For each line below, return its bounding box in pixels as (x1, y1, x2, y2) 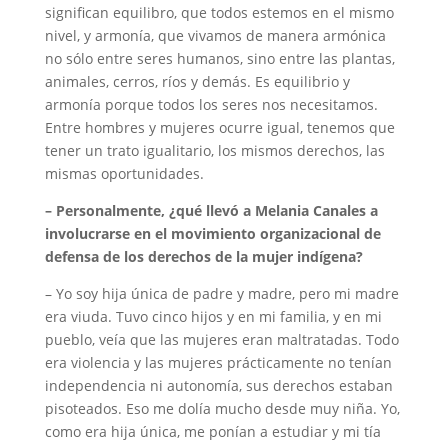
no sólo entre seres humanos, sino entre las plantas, (44, 49, 395, 69)
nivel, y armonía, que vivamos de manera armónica (44, 26, 386, 46)
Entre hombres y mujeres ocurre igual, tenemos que (44, 118, 395, 138)
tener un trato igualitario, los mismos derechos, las (44, 141, 385, 161)
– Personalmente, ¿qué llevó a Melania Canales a (44, 201, 378, 221)
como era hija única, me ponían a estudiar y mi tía (44, 422, 381, 442)
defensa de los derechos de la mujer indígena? (44, 247, 363, 267)
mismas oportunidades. (44, 164, 204, 184)
